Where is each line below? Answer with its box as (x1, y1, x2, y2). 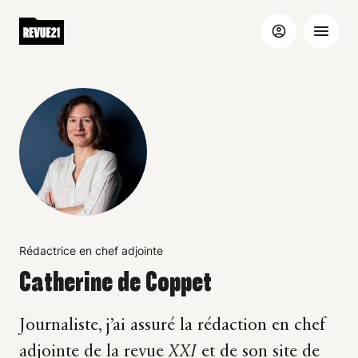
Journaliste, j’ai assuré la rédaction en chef (19, 316, 325, 335)
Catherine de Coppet (19, 265, 212, 298)
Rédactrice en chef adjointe (19, 244, 163, 257)
